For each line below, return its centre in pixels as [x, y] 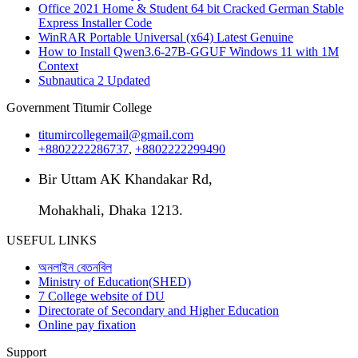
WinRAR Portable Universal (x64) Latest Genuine [166, 38]
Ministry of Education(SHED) [115, 282]
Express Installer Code [95, 23]
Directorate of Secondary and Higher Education [159, 311]
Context [58, 66]
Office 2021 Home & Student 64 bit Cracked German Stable [191, 9]
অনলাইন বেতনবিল [75, 268]
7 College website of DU [101, 296]
